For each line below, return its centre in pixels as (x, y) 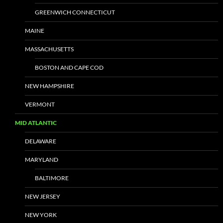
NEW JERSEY (43, 196)
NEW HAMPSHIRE (50, 86)
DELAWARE (41, 141)
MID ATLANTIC (36, 122)
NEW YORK (41, 215)
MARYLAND (42, 159)
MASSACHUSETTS (49, 49)
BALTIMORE (52, 178)
